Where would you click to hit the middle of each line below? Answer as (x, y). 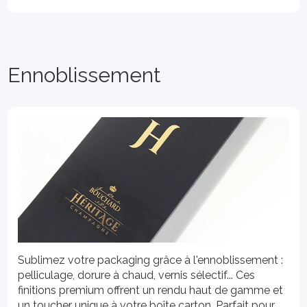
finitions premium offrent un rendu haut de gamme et (151, 290)
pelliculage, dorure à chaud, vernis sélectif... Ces (137, 275)
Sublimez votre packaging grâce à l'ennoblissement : (151, 260)
